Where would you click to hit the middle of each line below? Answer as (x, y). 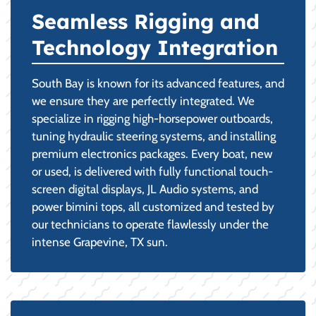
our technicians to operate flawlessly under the (150, 224)
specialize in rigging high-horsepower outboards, (152, 118)
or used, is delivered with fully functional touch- (152, 171)
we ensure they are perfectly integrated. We (143, 101)
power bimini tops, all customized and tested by (153, 206)
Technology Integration (155, 47)
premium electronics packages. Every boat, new (152, 153)
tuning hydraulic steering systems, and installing (154, 136)
